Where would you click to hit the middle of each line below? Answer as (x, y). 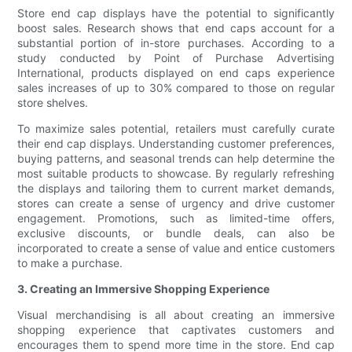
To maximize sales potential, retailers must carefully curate (176, 129)
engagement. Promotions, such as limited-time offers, (176, 218)
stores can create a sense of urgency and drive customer (176, 203)
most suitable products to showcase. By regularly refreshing (176, 174)
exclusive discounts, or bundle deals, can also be (176, 233)
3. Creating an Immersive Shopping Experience (144, 289)
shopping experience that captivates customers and (176, 330)
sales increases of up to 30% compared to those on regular (176, 88)
